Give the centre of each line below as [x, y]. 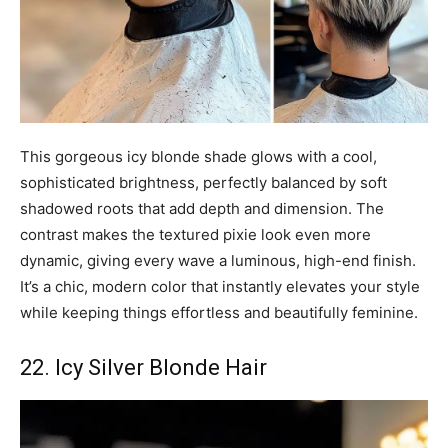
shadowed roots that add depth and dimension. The [202, 208]
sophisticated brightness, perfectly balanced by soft [203, 182]
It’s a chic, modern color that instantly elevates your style [220, 286]
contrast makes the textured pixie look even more [195, 234]
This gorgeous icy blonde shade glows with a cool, [198, 156]
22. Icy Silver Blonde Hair [143, 367]
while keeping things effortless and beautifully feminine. [219, 312]
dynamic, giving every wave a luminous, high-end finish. [218, 260]
